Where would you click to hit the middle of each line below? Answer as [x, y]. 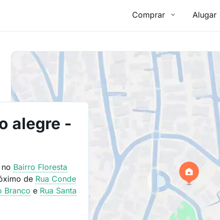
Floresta [53, 167]
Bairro [26, 167]
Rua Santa [58, 191]
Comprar [149, 14]
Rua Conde [56, 179]
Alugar [205, 14]
